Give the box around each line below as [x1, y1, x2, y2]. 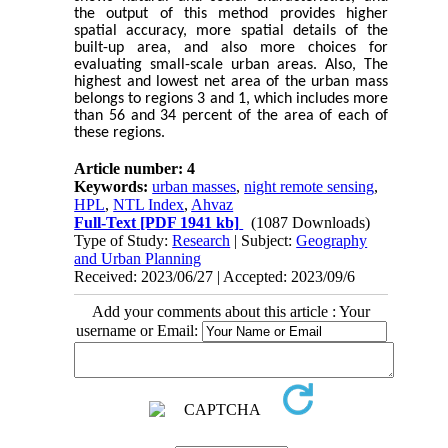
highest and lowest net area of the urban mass [74, 74, 388, 91]
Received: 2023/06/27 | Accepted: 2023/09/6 [74, 268, 356, 286]
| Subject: [230, 232, 297, 250]
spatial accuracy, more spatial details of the [74, 23, 388, 40]
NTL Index [113, 196, 185, 214]
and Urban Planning [74, 250, 202, 268]
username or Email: [75, 322, 202, 340]
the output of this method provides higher [74, 6, 388, 23]
